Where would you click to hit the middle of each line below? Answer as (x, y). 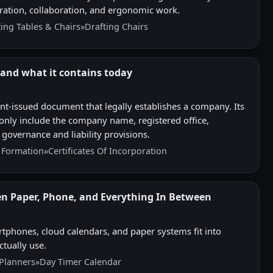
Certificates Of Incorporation (108, 151)
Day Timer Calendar (80, 261)
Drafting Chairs (116, 27)
